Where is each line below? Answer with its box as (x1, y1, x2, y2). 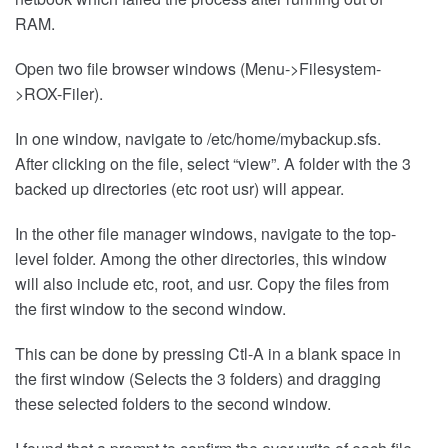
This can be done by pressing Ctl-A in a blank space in (15, 342, 401, 366)
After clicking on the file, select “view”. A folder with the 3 (15, 152, 411, 176)
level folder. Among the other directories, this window (15, 247, 387, 271)
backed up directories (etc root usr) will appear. (15, 177, 344, 201)
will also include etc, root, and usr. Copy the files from (15, 272, 389, 296)
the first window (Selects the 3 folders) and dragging (15, 367, 381, 391)
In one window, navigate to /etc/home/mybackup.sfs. (15, 127, 381, 151)
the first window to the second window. (15, 297, 286, 321)
